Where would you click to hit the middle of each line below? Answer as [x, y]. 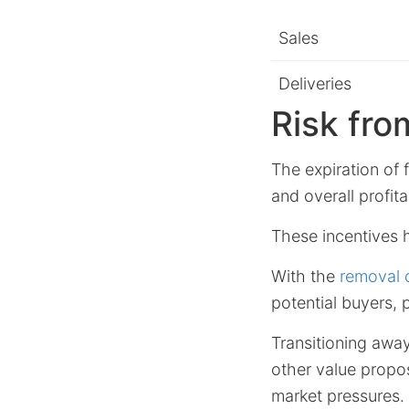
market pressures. [338, 396]
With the [305, 276]
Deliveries [315, 84]
